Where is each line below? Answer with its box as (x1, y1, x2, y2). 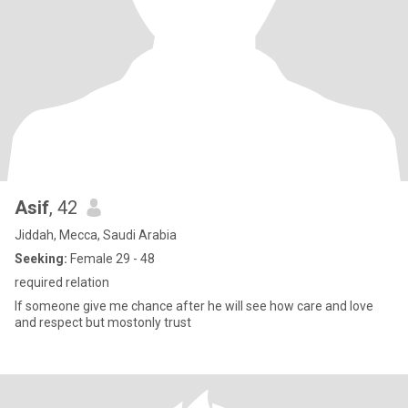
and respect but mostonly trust (15, 315, 191, 330)
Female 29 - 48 (67, 251, 155, 266)
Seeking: (15, 251, 67, 266)
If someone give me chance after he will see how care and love (15, 299, 373, 313)
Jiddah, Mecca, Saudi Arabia (15, 228, 177, 242)
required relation (15, 275, 109, 290)
